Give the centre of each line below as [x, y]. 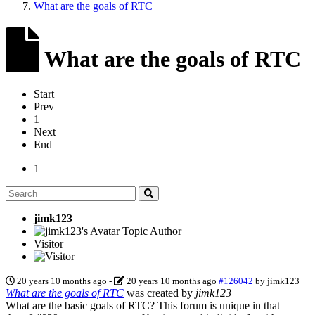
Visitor [49, 243]
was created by [160, 292]
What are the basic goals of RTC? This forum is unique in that [143, 305]
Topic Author [152, 231]
